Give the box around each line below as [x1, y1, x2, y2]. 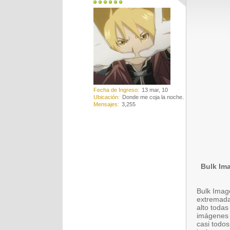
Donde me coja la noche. [122, 94, 184, 101]
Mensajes [93, 101, 118, 108]
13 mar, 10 [142, 87, 168, 93]
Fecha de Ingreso [93, 87, 138, 93]
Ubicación [93, 94, 118, 101]
